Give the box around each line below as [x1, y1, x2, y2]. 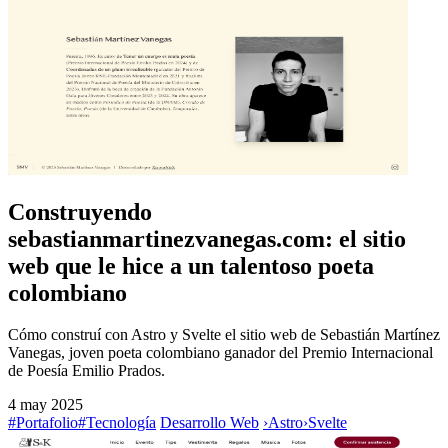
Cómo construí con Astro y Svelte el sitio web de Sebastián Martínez [8, 326, 440, 344]
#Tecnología [78, 414, 156, 432]
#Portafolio [8, 414, 78, 432]
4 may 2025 [8, 396, 83, 414]
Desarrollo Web [160, 414, 259, 432]
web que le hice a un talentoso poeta [8, 252, 374, 279]
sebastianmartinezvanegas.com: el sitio [8, 225, 406, 252]
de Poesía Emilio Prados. [8, 362, 165, 380]
